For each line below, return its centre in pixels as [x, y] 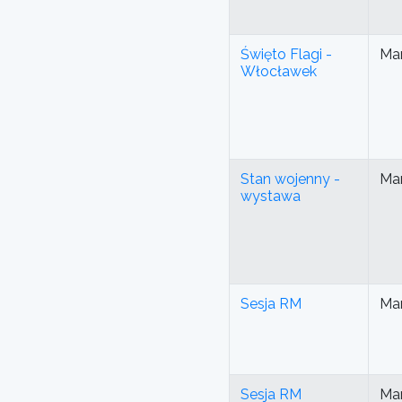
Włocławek [279, 72]
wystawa [271, 197]
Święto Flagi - [286, 55]
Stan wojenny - [290, 179]
